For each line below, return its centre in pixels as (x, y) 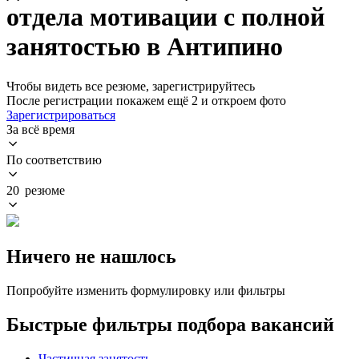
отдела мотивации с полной (165, 17)
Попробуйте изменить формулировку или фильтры (146, 290)
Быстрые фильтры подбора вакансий (170, 324)
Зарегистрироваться (61, 115)
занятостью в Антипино (145, 47)
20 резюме (36, 190)
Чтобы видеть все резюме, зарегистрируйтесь (131, 86)
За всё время (40, 129)
